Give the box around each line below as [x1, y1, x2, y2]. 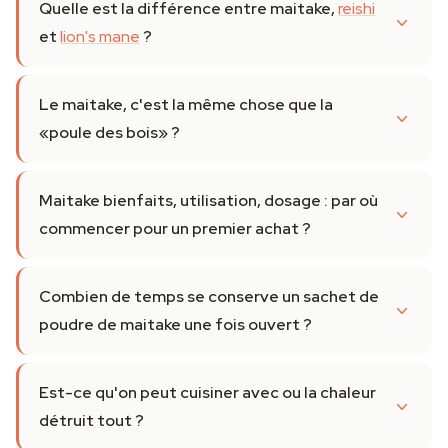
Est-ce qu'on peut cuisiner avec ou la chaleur [39, 382, 376, 403]
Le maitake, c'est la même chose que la [39, 94, 333, 115]
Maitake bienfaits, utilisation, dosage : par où [39, 190, 378, 211]
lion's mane [60, 26, 140, 47]
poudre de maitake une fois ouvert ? [39, 314, 312, 335]
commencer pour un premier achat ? [39, 218, 311, 239]
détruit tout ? [39, 410, 144, 431]
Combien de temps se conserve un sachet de [39, 286, 379, 307]
